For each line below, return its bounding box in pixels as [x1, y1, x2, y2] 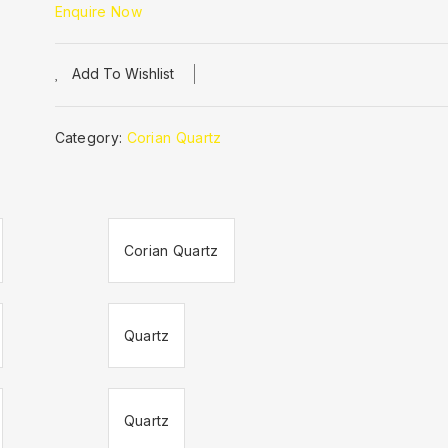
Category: [54, 129, 127, 146]
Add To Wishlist [71, 65, 174, 82]
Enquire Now [54, 3, 142, 20]
